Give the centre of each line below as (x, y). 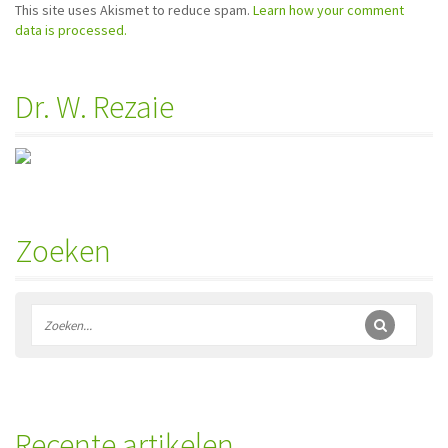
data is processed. (71, 30)
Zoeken (63, 251)
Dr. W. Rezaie (94, 107)
